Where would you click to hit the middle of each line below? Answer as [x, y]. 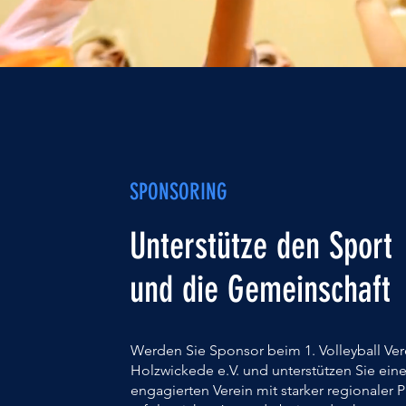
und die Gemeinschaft [260, 290]
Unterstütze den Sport [261, 246]
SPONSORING [179, 192]
